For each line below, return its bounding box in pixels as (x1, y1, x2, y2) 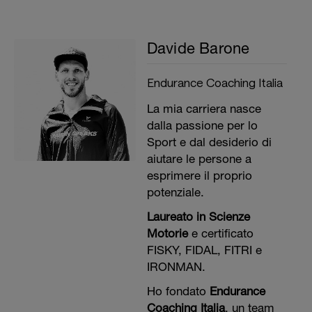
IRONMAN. (146, 260, 205, 274)
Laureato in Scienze (146, 210, 250, 224)
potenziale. (146, 185, 204, 199)
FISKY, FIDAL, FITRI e (146, 243, 262, 257)
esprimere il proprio (146, 169, 252, 182)
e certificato (187, 226, 253, 240)
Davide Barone (146, 39, 250, 57)
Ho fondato (146, 284, 210, 298)
